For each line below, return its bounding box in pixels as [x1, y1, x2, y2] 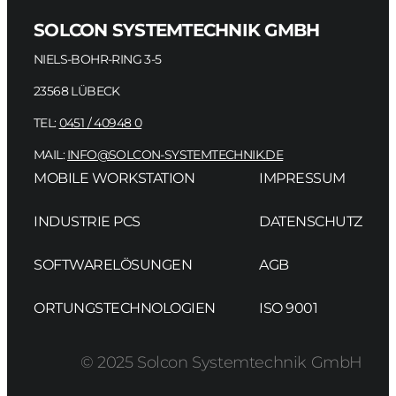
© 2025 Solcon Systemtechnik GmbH [80, 353, 362, 373]
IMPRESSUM [259, 170, 346, 187]
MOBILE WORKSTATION [34, 170, 195, 187]
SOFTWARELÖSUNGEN [34, 256, 193, 274]
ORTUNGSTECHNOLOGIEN [34, 300, 216, 317]
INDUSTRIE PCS [34, 213, 141, 231]
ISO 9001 [259, 300, 318, 317]
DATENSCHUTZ [259, 213, 362, 231]
